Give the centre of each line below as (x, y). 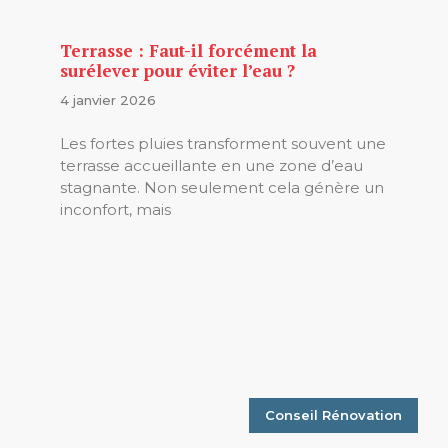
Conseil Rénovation (333, 415)
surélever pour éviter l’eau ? (177, 70)
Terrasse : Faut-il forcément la (188, 50)
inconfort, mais (115, 210)
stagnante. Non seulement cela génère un (222, 188)
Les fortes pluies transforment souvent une (223, 144)
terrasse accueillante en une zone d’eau (211, 166)
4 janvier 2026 (108, 99)
